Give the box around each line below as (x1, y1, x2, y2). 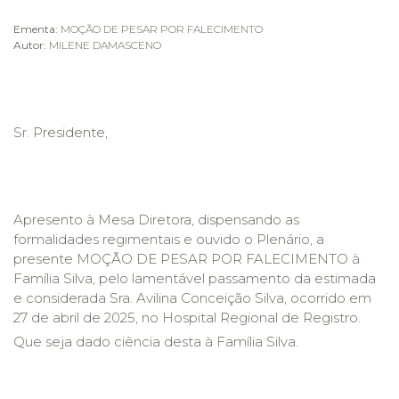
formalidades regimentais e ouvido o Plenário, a (13, 231, 324, 248)
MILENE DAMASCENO (46, 38, 161, 52)
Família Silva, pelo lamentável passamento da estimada (13, 270, 376, 287)
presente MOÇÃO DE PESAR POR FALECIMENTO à (13, 250, 360, 267)
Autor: (13, 38, 46, 52)
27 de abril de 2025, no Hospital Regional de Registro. (13, 309, 361, 326)
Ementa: (13, 22, 58, 36)
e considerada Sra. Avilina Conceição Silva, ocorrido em (13, 289, 371, 306)
